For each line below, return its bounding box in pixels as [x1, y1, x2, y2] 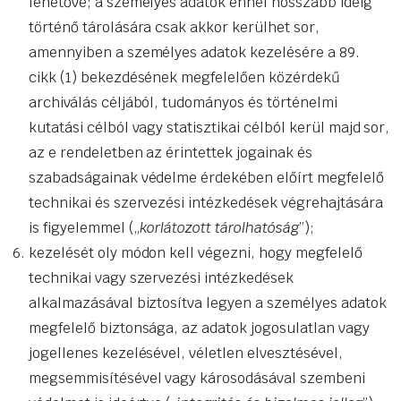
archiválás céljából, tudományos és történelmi [29, 93, 337, 113]
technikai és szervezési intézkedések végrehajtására [29, 193, 383, 213]
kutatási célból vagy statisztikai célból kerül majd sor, [29, 118, 390, 138]
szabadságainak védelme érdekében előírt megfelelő [29, 168, 384, 188]
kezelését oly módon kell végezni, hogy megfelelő [29, 243, 363, 263]
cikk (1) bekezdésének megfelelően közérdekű [29, 68, 340, 88]
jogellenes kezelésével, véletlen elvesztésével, [29, 344, 343, 363]
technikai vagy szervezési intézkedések [29, 269, 294, 288]
